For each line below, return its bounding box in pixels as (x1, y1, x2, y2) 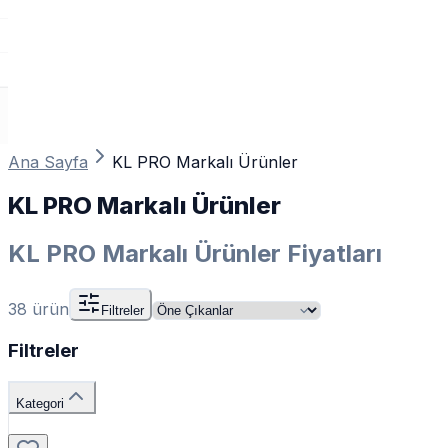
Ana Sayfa (8, 152, 88, 172)
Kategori (16, 396, 64, 412)
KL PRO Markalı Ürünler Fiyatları (8, 238, 382, 268)
